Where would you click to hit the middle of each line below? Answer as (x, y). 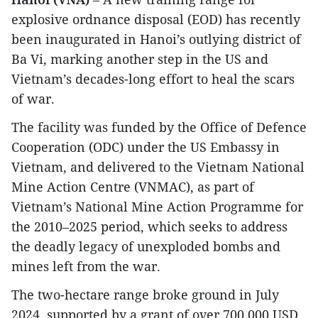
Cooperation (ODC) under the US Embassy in (146, 147)
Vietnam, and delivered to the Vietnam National (158, 166)
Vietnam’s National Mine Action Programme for (157, 206)
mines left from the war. (86, 266)
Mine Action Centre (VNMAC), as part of (133, 186)
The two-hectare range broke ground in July (145, 294)
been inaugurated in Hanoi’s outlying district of (156, 39)
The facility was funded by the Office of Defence (159, 127)
